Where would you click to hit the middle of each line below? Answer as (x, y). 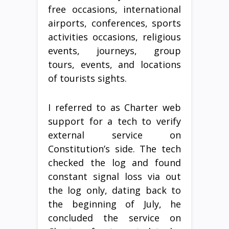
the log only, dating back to (114, 190)
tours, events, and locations (114, 64)
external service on (114, 135)
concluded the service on (114, 218)
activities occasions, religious (114, 37)
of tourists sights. (87, 78)
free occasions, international (114, 9)
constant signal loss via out (114, 176)
